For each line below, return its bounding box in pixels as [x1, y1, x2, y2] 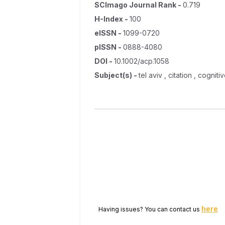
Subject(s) [94, 71, 132, 79]
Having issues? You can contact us [98, 205, 201, 213]
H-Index [94, 15, 123, 23]
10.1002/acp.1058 [114, 57, 169, 65]
